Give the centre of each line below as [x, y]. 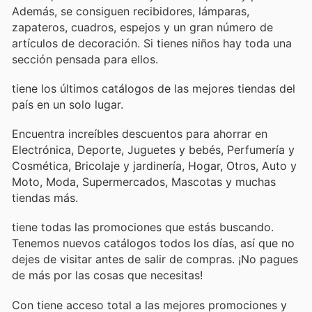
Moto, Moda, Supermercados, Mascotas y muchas [144, 182]
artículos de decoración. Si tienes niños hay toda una [152, 43]
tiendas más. [45, 198]
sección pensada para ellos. [85, 59]
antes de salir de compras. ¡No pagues [197, 259]
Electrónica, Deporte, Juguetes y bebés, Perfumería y [153, 150]
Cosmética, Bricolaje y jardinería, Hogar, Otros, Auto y [154, 166]
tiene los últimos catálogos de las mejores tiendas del [154, 88]
